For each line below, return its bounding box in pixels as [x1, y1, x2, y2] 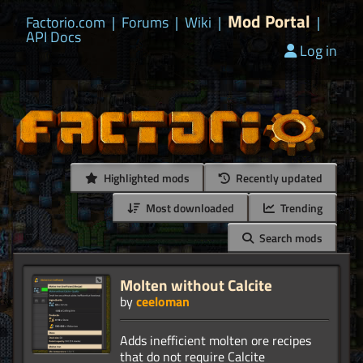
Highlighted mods [101, 169, 190, 187]
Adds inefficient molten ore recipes [120, 331, 311, 351]
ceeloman [136, 292, 190, 312]
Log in [300, 40, 337, 62]
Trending [278, 199, 322, 217]
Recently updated [233, 169, 322, 187]
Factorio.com [26, 11, 105, 33]
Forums [122, 11, 169, 33]
